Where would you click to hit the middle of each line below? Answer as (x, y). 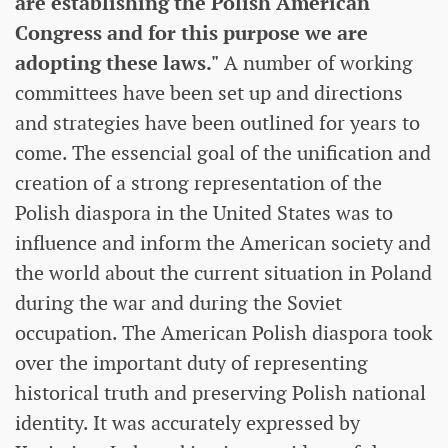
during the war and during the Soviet (178, 303)
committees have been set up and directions (209, 93)
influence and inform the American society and (223, 243)
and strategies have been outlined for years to (217, 123)
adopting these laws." (117, 63)
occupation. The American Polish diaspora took (223, 333)
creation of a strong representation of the (198, 183)
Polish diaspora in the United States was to (204, 213)
